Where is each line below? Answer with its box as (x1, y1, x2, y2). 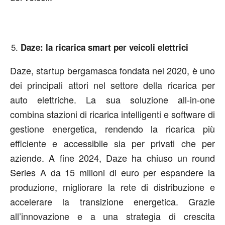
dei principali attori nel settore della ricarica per (10, 78, 215, 91)
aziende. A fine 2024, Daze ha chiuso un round (10, 151, 215, 164)
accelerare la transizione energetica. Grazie (10, 195, 215, 208)
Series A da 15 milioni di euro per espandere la (10, 166, 215, 179)
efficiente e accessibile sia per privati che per (10, 137, 215, 150)
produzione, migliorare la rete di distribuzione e (10, 180, 215, 193)
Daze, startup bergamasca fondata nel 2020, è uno (10, 64, 215, 77)
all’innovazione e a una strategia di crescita (10, 209, 215, 222)
